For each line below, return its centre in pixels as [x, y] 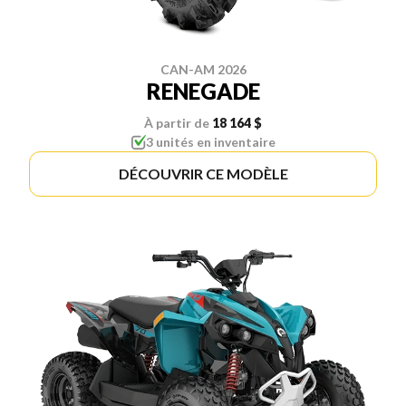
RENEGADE [203, 91]
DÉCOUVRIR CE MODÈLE [203, 173]
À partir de [177, 122]
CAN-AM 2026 [203, 69]
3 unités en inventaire [210, 141]
